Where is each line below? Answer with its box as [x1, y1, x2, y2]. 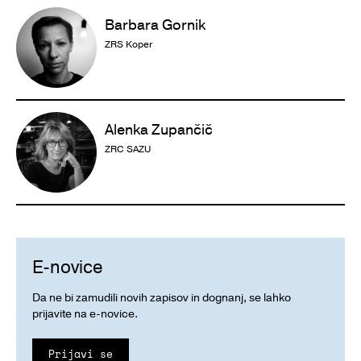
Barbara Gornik [105, 15, 205, 35]
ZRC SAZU [105, 142, 151, 156]
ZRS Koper [105, 37, 152, 51]
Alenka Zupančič [105, 119, 213, 139]
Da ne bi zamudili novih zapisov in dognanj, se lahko [32, 289, 291, 305]
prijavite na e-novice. [32, 305, 138, 322]
